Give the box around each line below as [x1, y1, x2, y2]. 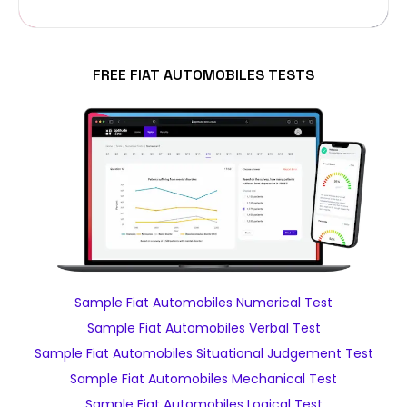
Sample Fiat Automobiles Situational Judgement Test [34, 344, 373, 362]
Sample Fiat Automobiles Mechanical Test [70, 370, 337, 388]
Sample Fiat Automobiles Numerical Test [74, 293, 333, 312]
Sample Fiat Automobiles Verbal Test [86, 319, 321, 337]
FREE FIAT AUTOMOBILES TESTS [93, 65, 314, 84]
